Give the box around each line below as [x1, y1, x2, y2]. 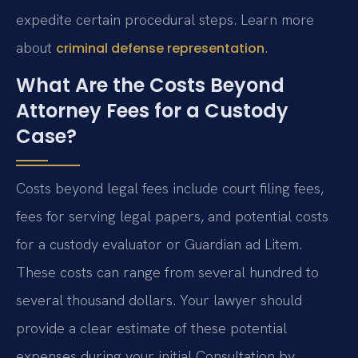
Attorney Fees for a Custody [16, 97, 288, 125]
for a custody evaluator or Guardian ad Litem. [16, 235, 302, 254]
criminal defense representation [56, 38, 265, 58]
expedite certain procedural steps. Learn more [16, 10, 314, 29]
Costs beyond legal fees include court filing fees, [16, 179, 324, 198]
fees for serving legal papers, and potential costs [16, 207, 328, 226]
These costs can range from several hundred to [16, 263, 319, 282]
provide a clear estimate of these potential [16, 319, 287, 338]
